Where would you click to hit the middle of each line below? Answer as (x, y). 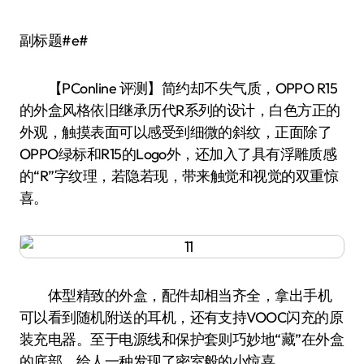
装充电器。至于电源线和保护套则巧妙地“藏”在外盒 (182, 339)
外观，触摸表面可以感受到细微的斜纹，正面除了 (176, 132)
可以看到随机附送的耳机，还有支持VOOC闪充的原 (182, 317)
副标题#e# (61, 40)
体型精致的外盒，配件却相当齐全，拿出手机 (176, 295)
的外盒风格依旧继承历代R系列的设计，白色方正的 (180, 110)
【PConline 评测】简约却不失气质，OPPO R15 (179, 88)
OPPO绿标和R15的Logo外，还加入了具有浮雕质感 (178, 154)
